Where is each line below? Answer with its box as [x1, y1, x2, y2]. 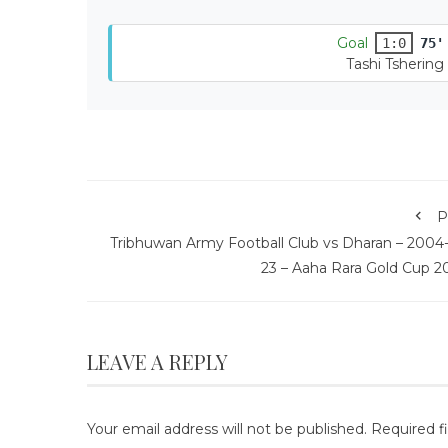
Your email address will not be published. [87, 420, 367, 438]
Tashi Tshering [345, 55, 444, 73]
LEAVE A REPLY [87, 348, 228, 375]
